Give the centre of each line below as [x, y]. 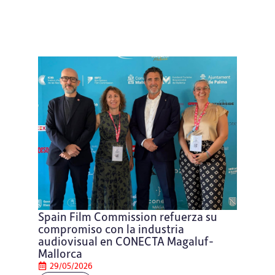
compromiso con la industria [111, 229]
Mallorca [60, 253]
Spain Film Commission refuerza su [128, 216]
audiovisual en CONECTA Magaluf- [126, 241]
